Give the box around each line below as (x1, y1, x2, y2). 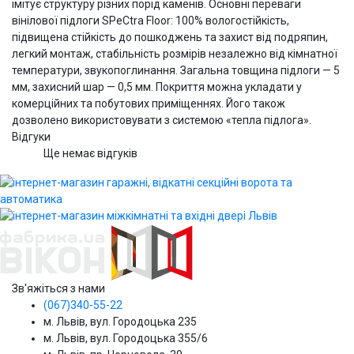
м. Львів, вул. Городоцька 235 (43, 315, 197, 329)
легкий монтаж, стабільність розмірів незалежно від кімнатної (12, 47, 337, 60)
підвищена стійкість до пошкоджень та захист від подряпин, (12, 30, 328, 43)
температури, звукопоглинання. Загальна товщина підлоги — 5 (12, 63, 340, 77)
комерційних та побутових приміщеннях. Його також (12, 96, 285, 110)
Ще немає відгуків (43, 146, 137, 160)
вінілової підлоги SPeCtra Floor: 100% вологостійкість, (12, 13, 289, 27)
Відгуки (12, 130, 51, 143)
